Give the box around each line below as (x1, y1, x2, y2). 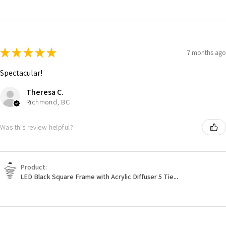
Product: (20, 162, 48, 172)
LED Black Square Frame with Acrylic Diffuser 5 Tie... (20, 172, 178, 182)
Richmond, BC (26, 97, 70, 107)
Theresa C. (26, 87, 64, 98)
